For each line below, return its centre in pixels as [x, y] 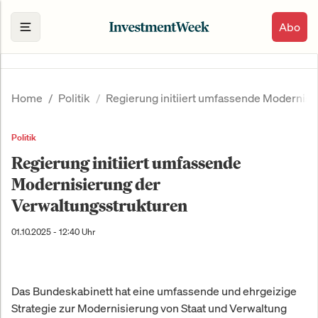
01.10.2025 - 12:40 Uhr [53, 232]
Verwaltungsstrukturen [99, 205]
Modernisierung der [86, 184]
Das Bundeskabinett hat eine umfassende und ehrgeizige [154, 291]
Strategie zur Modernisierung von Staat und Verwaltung [149, 308]
